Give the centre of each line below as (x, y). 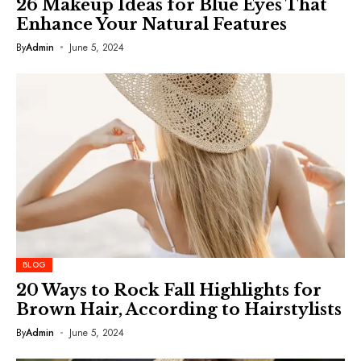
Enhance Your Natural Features (151, 24)
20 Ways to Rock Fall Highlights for (169, 290)
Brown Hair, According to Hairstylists (179, 309)
